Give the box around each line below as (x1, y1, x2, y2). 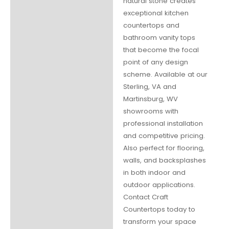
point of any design (123, 57, 188, 67)
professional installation (123, 119, 203, 129)
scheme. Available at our (123, 70, 208, 80)
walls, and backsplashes (123, 155, 206, 166)
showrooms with (123, 106, 178, 117)
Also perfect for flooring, (123, 143, 204, 153)
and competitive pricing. (123, 131, 205, 141)
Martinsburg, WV (123, 94, 178, 104)
